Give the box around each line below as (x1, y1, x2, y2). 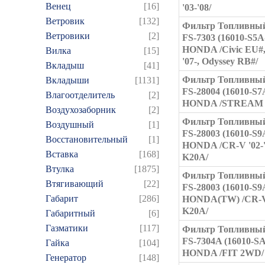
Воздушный (46, 119, 94, 130)
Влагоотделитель (46, 90, 115, 100)
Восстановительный (46, 134, 128, 144)
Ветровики (46, 31, 90, 41)
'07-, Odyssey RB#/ (182, 56, 258, 66)
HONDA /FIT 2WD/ (182, 248, 264, 258)
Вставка (46, 149, 78, 159)
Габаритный (46, 208, 95, 218)
